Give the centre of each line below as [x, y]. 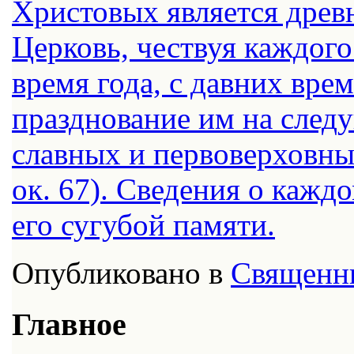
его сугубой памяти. [143, 224]
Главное [69, 324]
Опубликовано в [117, 273]
